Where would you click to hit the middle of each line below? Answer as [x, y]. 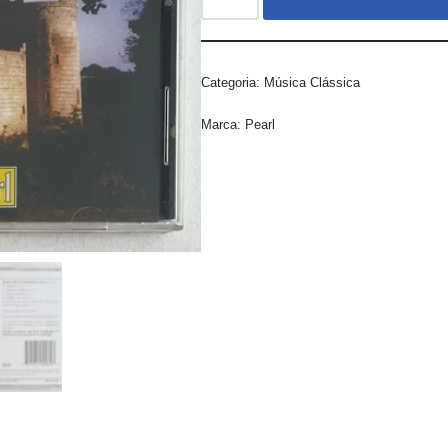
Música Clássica [312, 82]
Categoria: [233, 82]
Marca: [223, 124]
